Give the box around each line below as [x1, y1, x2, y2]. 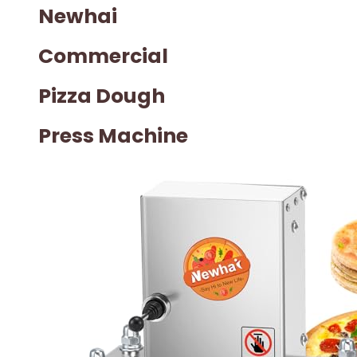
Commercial [38, 42, 168, 71]
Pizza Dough [38, 82, 165, 111]
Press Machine [38, 122, 188, 151]
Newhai [38, 2, 117, 31]
